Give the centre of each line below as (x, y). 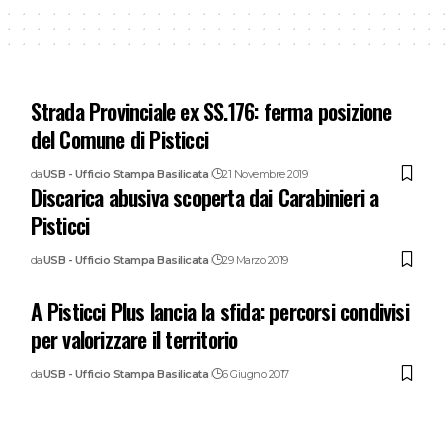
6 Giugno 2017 (255, 373)
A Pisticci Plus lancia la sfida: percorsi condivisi (219, 310)
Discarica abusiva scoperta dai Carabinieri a (204, 196)
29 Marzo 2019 (255, 259)
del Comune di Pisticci (119, 138)
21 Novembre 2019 (265, 173)
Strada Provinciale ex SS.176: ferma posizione (211, 110)
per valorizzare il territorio (134, 338)
